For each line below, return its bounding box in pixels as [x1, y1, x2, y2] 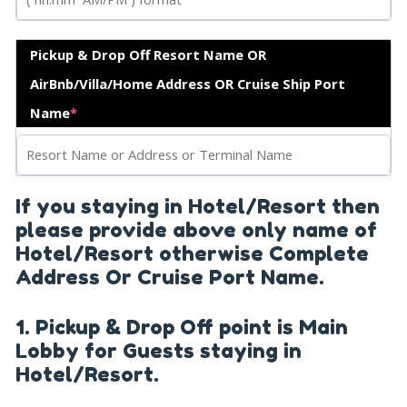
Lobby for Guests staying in [15, 337, 302, 362]
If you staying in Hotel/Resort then [15, 193, 380, 218]
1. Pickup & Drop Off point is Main [15, 313, 348, 339]
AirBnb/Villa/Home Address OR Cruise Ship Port [30, 74, 345, 93]
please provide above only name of [15, 216, 377, 242]
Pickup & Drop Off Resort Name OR [30, 45, 266, 64]
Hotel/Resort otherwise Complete [15, 240, 369, 265]
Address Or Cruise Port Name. [15, 263, 324, 289]
